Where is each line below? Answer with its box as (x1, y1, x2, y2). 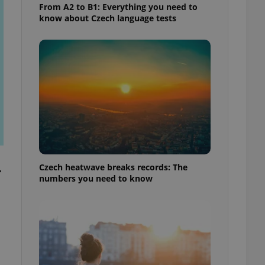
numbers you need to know (39, 172, 153, 184)
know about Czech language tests (39, 12, 176, 24)
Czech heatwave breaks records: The (39, 161, 188, 173)
